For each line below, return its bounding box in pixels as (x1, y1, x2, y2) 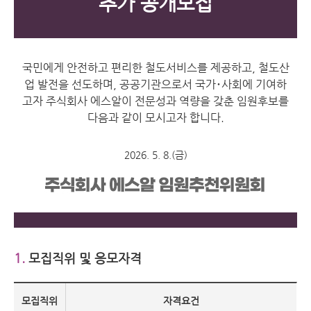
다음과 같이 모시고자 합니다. (87, 111, 224, 125)
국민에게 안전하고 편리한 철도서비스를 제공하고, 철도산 (22, 61, 289, 75)
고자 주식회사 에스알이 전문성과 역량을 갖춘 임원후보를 (22, 94, 289, 108)
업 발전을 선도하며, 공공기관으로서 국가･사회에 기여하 (24, 78, 287, 92)
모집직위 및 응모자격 (25, 251, 142, 266)
